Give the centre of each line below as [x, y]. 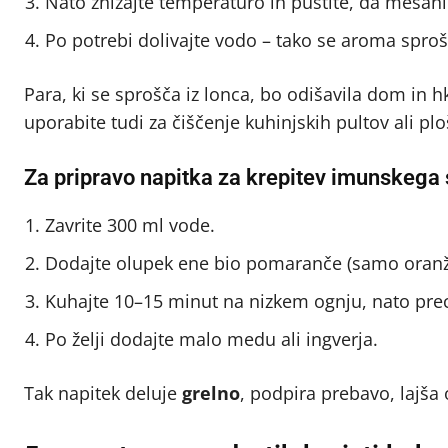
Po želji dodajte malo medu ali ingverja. [211, 338]
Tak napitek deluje [103, 392]
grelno [211, 392]
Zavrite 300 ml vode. [130, 224]
